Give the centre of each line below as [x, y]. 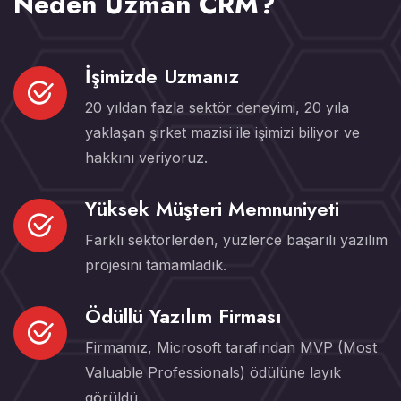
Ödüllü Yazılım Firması [183, 316]
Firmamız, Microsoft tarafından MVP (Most [231, 348]
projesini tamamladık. [156, 265]
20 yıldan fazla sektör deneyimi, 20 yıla [217, 108]
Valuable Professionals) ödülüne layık [213, 373]
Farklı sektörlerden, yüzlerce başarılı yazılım [236, 240]
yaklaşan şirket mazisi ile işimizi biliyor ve [222, 133]
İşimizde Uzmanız [162, 77]
